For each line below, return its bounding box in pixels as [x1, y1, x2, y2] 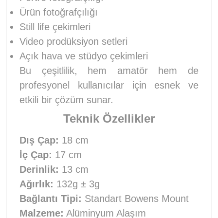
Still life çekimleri [19, 21, 91, 32]
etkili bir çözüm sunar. [19, 94, 113, 105]
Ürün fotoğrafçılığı [19, 6, 98, 18]
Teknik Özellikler [63, 111, 155, 125]
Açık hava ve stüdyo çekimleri [19, 50, 148, 61]
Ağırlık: [19, 178, 54, 189]
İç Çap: [19, 149, 52, 160]
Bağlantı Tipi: [19, 193, 82, 204]
